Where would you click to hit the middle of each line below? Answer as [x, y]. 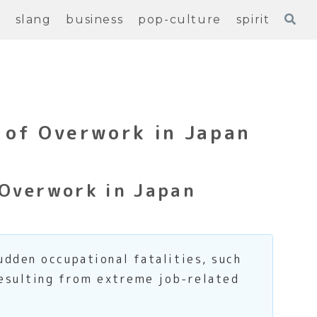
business [95, 19]
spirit [253, 19]
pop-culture [180, 19]
